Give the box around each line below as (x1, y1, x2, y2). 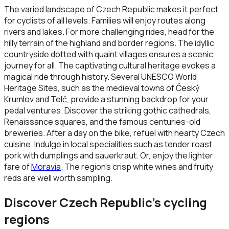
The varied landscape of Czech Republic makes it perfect (4, 4, 218, 15)
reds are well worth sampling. (4, 172, 112, 184)
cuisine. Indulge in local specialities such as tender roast (4, 139, 212, 150)
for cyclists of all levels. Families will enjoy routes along (4, 15, 205, 27)
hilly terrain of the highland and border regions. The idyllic (4, 37, 214, 49)
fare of (4, 161, 31, 173)
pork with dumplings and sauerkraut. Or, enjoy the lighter (4, 150, 213, 162)
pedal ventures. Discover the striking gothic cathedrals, (4, 105, 211, 117)
